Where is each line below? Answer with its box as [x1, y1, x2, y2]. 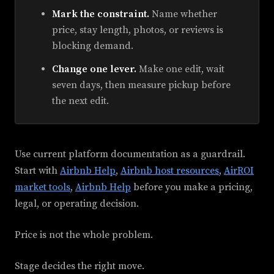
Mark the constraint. [52, 8, 149, 20]
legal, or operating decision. [15, 198, 139, 210]
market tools [15, 181, 70, 193]
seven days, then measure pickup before [52, 79, 231, 91]
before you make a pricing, [131, 181, 253, 193]
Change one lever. [52, 63, 136, 75]
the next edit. [52, 95, 109, 107]
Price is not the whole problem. [15, 229, 153, 241]
